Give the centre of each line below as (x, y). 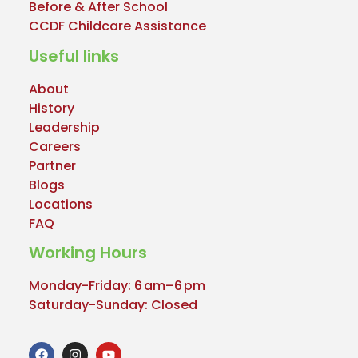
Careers (54, 146)
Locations (60, 204)
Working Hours (88, 252)
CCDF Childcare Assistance (117, 26)
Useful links (74, 56)
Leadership (64, 127)
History (51, 108)
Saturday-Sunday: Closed (113, 304)
